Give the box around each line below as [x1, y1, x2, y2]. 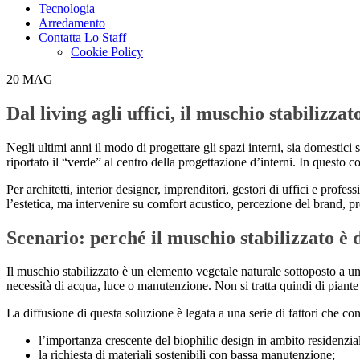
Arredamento [39, 15, 105, 30]
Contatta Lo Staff [39, 30, 126, 44]
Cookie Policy [71, 44, 143, 59]
